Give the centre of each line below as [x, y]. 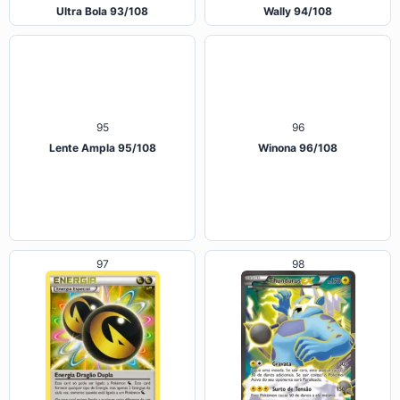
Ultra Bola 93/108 [102, 11]
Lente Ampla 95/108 [102, 226]
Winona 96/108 [298, 226]
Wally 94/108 [298, 11]
